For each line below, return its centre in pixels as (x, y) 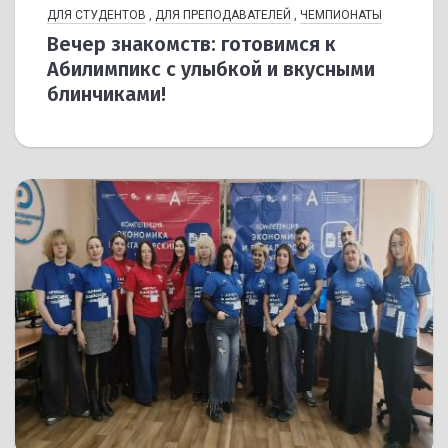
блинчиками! (106, 94)
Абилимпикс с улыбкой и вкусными (211, 69)
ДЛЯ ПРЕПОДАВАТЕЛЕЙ (223, 15)
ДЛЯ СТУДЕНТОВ (96, 15)
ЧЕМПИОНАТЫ (341, 15)
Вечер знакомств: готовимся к (191, 44)
